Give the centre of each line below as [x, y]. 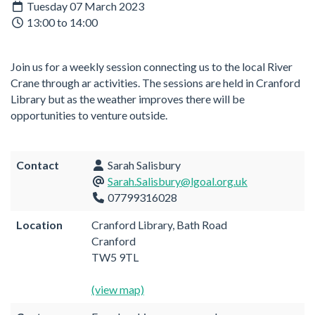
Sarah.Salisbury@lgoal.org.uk [178, 181]
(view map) [118, 289]
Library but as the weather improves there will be [128, 98]
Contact [38, 165]
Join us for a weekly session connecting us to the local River [152, 66]
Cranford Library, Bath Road [159, 224]
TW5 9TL [115, 257]
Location [39, 224]
